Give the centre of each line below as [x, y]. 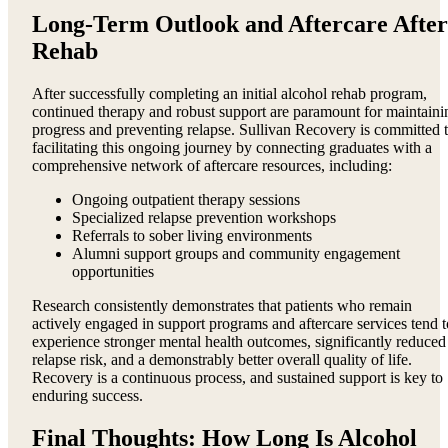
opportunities [113, 272]
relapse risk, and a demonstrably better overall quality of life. [222, 360]
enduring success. [87, 396]
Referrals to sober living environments [192, 236]
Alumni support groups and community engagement [236, 254]
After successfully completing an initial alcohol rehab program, [229, 94]
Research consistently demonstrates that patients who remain [222, 306]
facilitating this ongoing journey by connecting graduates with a [232, 148]
